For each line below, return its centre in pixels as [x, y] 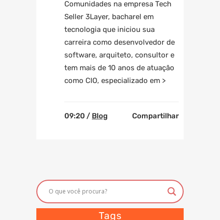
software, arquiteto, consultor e [119, 55]
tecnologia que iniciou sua [110, 29]
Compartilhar [155, 116]
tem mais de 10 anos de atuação [119, 68]
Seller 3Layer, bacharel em [109, 16]
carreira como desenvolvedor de [120, 42]
